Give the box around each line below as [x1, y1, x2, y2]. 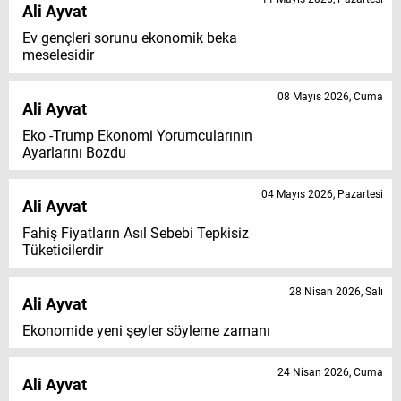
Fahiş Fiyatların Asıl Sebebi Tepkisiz [22, 225, 249, 243]
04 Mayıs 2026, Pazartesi [261, 188, 383, 201]
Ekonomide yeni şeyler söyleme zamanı [22, 322, 270, 340]
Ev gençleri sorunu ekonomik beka [22, 30, 237, 47]
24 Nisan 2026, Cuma [277, 366, 383, 380]
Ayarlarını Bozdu [22, 144, 126, 162]
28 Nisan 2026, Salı [289, 286, 383, 299]
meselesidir [22, 47, 94, 64]
